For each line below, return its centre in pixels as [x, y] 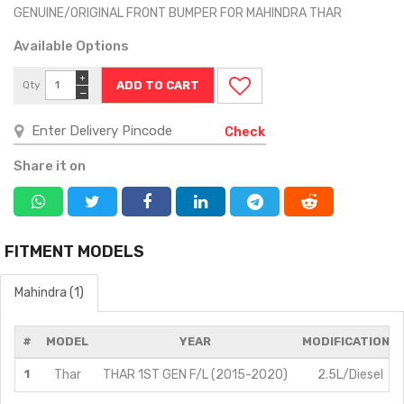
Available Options [71, 46]
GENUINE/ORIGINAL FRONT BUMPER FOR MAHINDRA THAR [178, 13]
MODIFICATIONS [350, 341]
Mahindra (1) [49, 292]
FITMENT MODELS [74, 251]
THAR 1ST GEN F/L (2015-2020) [195, 374]
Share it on [50, 165]
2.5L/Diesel [350, 374]
